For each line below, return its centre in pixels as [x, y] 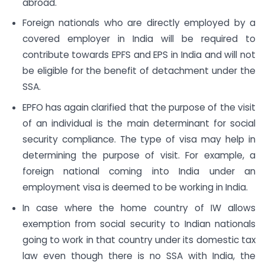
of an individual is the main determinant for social [139, 124]
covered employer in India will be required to [139, 39]
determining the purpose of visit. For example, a [139, 156]
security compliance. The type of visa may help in [139, 140]
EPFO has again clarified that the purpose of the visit [139, 108]
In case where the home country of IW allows [139, 208]
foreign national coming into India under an [139, 172]
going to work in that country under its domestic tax [139, 240]
